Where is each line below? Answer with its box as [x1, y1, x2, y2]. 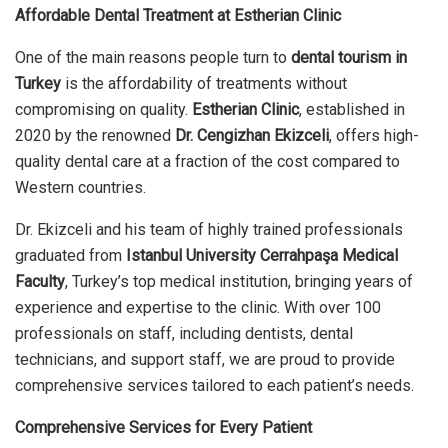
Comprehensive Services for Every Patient [15, 417, 312, 437]
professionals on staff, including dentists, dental [15, 323, 353, 343]
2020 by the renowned [15, 125, 175, 145]
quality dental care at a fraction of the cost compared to [15, 151, 400, 171]
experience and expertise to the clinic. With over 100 [15, 297, 381, 317]
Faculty [15, 271, 65, 291]
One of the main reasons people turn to [15, 47, 291, 67]
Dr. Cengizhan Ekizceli [175, 125, 329, 145]
